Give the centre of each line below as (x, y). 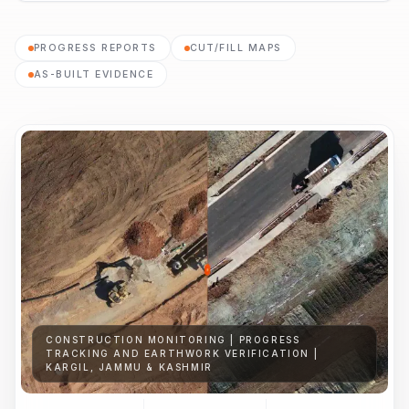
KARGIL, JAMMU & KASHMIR (129, 367)
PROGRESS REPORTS (95, 48)
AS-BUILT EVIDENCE (94, 74)
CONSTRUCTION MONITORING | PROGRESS (173, 340)
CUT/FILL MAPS (236, 48)
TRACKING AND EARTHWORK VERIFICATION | (182, 353)
